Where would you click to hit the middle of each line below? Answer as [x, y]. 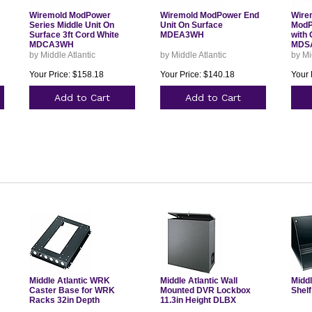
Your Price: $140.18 [197, 75]
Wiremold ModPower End [209, 15]
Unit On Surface [191, 25]
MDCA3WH [51, 45]
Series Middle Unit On [71, 25]
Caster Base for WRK [72, 290]
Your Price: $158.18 [66, 75]
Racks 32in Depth [64, 300]
